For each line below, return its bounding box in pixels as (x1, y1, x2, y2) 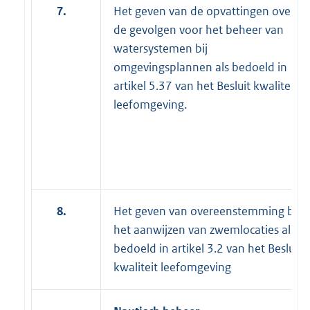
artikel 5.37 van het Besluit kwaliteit (113, 77, 298, 93)
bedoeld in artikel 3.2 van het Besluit (113, 240, 302, 256)
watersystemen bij (113, 40, 208, 56)
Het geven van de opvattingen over (113, 3, 295, 19)
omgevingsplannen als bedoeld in (113, 59, 287, 75)
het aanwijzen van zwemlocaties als (113, 221, 295, 237)
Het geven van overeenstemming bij (113, 203, 300, 219)
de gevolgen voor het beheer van (113, 21, 284, 37)
